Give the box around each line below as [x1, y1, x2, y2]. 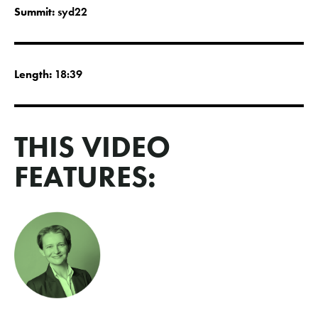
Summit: [14, 4, 57, 19]
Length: [14, 66, 55, 82]
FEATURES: [14, 157, 156, 196]
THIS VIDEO [14, 127, 170, 166]
